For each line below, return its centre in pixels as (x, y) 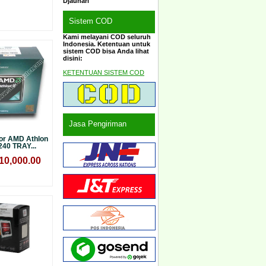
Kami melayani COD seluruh (107, 37)
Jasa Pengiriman (98, 124)
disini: (73, 58)
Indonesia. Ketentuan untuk (107, 44)
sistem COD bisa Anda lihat (106, 51)
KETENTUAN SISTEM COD (104, 72)
